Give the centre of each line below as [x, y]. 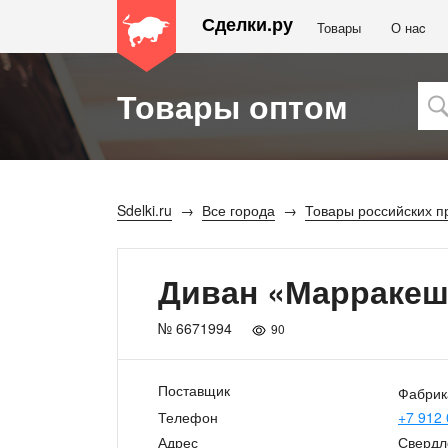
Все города [238, 210]
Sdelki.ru [144, 210]
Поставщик [194, 390]
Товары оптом [232, 105]
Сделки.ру [247, 24]
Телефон [188, 417]
